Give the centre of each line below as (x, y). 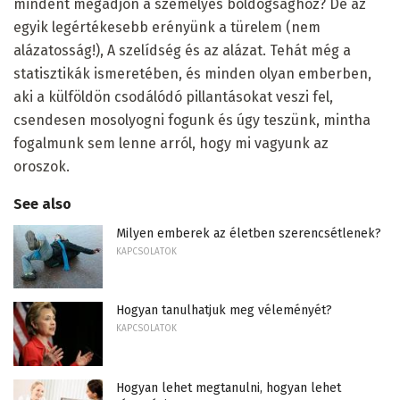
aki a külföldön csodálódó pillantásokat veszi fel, (173, 96)
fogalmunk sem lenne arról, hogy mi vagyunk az (171, 143)
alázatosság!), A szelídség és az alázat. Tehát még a (182, 50)
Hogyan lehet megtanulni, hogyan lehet (229, 388)
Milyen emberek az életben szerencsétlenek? (249, 233)
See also (42, 204)
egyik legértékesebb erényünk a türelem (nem (167, 27)
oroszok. (42, 166)
